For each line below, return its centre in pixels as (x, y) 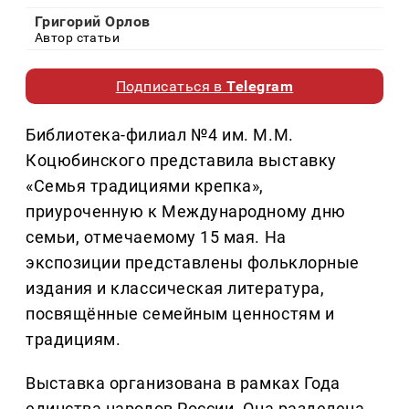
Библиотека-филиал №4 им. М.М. (160, 135)
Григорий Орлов (93, 22)
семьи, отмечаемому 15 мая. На (156, 237)
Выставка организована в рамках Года (183, 383)
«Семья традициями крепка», (145, 186)
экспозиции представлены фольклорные (193, 263)
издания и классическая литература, (175, 288)
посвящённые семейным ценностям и (180, 314)
